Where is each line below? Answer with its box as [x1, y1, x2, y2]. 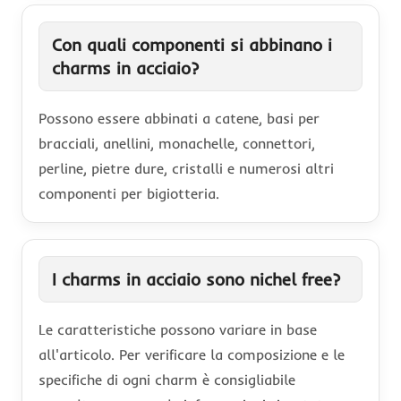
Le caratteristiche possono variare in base [38, 320, 317, 338]
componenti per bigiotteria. [38, 183, 219, 202]
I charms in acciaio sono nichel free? [52, 268, 340, 290]
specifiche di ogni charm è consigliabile [38, 370, 295, 388]
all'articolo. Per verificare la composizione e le [38, 345, 345, 363]
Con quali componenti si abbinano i [52, 33, 332, 55]
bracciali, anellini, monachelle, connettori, [38, 133, 315, 152]
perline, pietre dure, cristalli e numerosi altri [38, 158, 334, 177]
